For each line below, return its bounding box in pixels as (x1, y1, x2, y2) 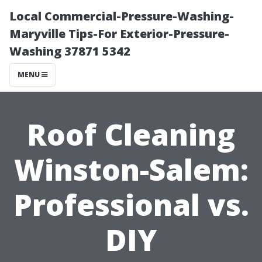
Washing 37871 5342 (9, 43, 130, 59)
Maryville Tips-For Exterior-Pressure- (9, 26, 229, 42)
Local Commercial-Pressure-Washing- (9, 8, 234, 24)
